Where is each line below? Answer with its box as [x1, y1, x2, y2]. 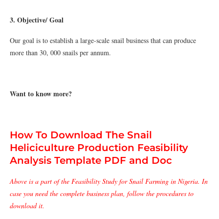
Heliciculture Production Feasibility [10, 142, 188, 153]
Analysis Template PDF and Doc [10, 154, 172, 166]
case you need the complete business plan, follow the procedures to [10, 189, 194, 198]
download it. [10, 201, 44, 210]
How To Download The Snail [10, 129, 152, 141]
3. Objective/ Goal [10, 15, 64, 25]
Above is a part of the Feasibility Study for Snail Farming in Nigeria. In [10, 176, 208, 186]
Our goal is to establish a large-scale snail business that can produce [10, 36, 196, 45]
